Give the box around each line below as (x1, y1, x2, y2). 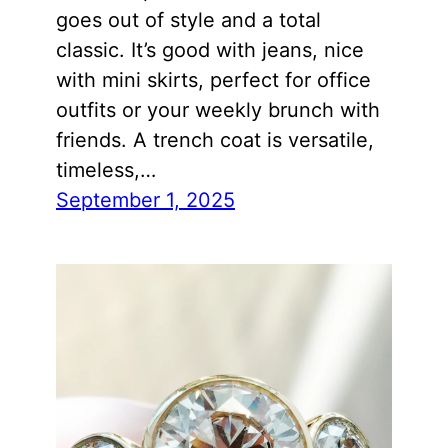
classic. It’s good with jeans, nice (56, 38, 364, 63)
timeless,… (56, 158, 156, 183)
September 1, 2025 (56, 188, 235, 213)
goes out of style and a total (56, 8, 321, 33)
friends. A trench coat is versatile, (56, 128, 374, 153)
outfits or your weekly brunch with (56, 98, 380, 123)
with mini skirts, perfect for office (56, 68, 371, 93)
